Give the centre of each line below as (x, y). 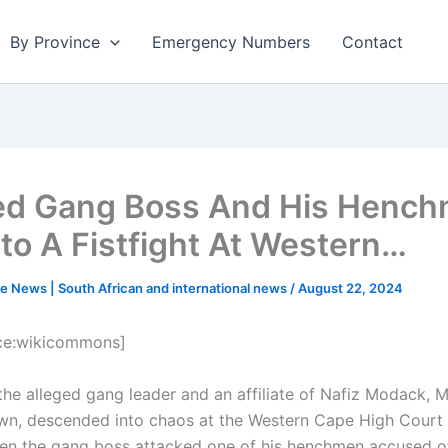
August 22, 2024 (350, 288)
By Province (55, 41)
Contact (372, 41)
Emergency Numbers (230, 41)
